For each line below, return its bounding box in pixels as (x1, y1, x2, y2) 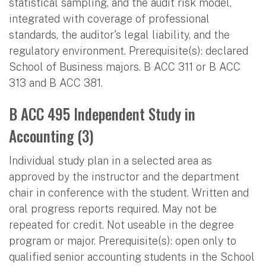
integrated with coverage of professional (9, 12, 210, 25)
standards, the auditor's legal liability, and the (9, 28, 230, 41)
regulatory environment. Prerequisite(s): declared (9, 44, 248, 57)
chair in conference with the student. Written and (9, 186, 249, 199)
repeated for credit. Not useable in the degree (9, 218, 234, 231)
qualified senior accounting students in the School (9, 250, 255, 263)
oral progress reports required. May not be (9, 202, 217, 215)
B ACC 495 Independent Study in (9, 102, 195, 125)
